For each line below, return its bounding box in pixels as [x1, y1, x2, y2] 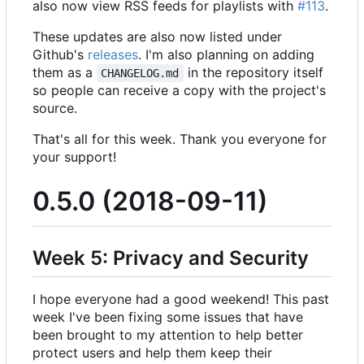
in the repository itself [183, 64, 327, 81]
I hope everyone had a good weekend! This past [32, 290, 329, 307]
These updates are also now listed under [32, 28, 282, 45]
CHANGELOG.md [101, 67, 180, 80]
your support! [32, 149, 116, 166]
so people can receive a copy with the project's [32, 82, 326, 99]
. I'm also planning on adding [138, 46, 314, 63]
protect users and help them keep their [32, 344, 272, 361]
